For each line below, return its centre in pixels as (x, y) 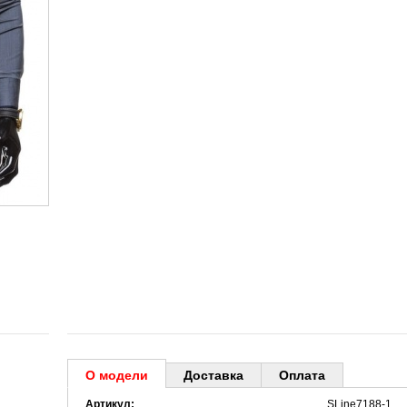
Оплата (302, 375)
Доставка (213, 375)
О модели (117, 375)
